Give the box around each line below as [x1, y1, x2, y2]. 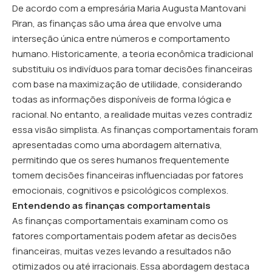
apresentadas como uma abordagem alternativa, [12, 138, 222, 151]
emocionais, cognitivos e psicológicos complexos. [12, 184, 228, 197]
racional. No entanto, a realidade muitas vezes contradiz [12, 108, 253, 121]
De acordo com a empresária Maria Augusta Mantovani [12, 2, 246, 15]
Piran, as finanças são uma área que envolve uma [12, 17, 222, 30]
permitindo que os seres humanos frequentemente [12, 154, 229, 166]
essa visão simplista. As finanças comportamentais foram [12, 123, 258, 136]
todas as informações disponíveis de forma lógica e [12, 93, 231, 106]
